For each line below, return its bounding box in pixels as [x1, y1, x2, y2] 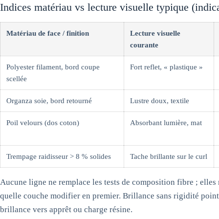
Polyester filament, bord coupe [6, 63, 100, 71]
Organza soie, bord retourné [6, 96, 92, 105]
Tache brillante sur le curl [130, 152, 207, 160]
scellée [6, 74, 27, 83]
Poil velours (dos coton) [6, 118, 79, 127]
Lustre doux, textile [130, 96, 189, 105]
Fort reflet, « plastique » [130, 63, 203, 71]
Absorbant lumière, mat [130, 118, 202, 127]
